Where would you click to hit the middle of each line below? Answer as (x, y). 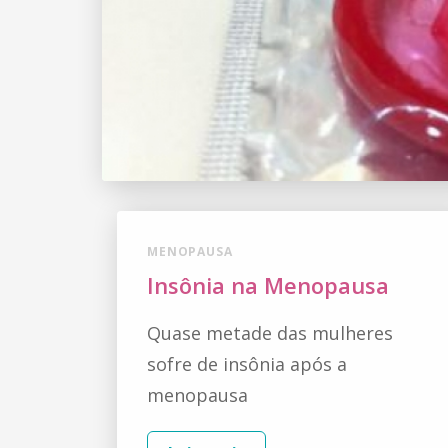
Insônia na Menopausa (268, 285)
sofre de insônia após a (247, 364)
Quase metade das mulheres (270, 333)
